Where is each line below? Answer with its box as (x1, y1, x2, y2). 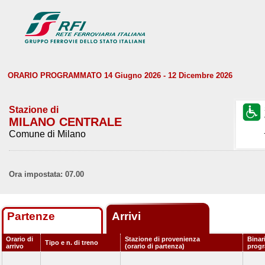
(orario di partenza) (125, 243, 185, 250)
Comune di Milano (9, 129, 86, 139)
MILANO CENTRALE (9, 115, 122, 128)
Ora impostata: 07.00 (9, 170, 84, 179)
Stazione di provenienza (125, 235, 200, 243)
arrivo (6, 243, 24, 250)
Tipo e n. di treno (45, 239, 98, 246)
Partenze (7, 210, 55, 222)
